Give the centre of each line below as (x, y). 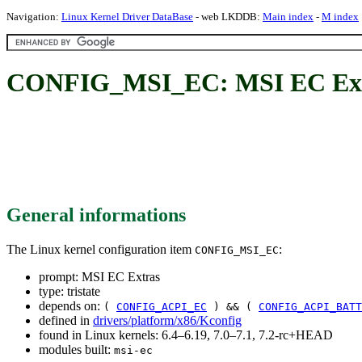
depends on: (71, 305)
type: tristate (69, 291)
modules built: (76, 349)
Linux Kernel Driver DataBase (127, 17)
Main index (288, 17)
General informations (96, 215)
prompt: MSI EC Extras (99, 276)
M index (340, 17)
